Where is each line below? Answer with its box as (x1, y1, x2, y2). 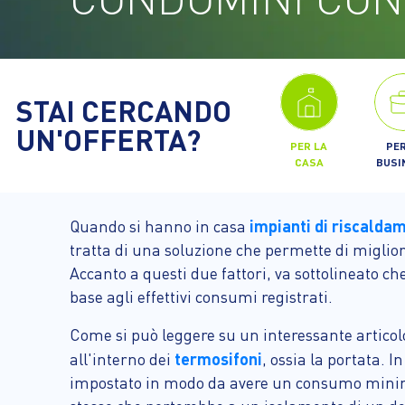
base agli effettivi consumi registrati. (70, 287, 333, 306)
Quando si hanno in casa (70, 216, 250, 236)
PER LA (290, 139, 328, 153)
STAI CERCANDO (15, 92, 231, 129)
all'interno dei (70, 349, 174, 369)
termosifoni (174, 348, 262, 369)
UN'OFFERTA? (15, 121, 201, 158)
